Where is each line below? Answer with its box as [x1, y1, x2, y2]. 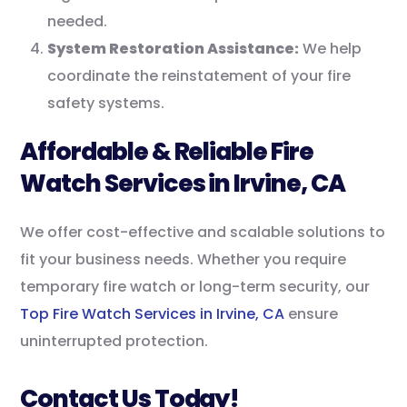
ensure [284, 303, 339, 325]
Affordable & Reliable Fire [20, 134, 313, 169]
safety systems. [47, 93, 165, 114]
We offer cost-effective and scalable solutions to [20, 222, 386, 243]
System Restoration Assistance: [47, 38, 300, 60]
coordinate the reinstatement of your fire [47, 65, 352, 87]
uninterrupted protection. [20, 331, 209, 352]
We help [299, 38, 362, 60]
